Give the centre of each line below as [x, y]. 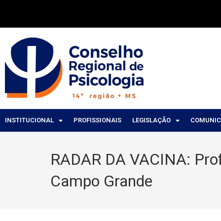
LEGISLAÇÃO [151, 120]
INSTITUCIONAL [29, 120]
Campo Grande [101, 181]
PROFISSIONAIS [97, 120]
